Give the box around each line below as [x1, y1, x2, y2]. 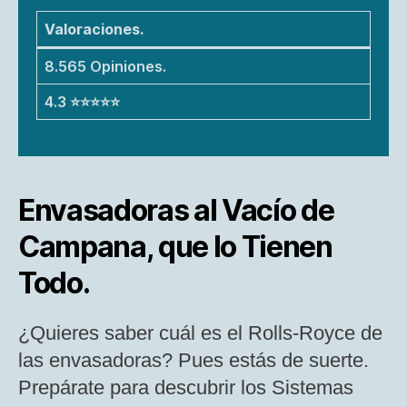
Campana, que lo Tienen [18, 228, 333, 264]
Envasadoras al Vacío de [18, 192, 334, 228]
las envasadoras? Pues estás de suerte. [18, 348, 369, 372]
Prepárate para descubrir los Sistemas [18, 375, 353, 399]
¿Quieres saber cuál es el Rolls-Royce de [18, 321, 382, 344]
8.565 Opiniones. [45, 56, 166, 75]
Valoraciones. [45, 19, 144, 38]
